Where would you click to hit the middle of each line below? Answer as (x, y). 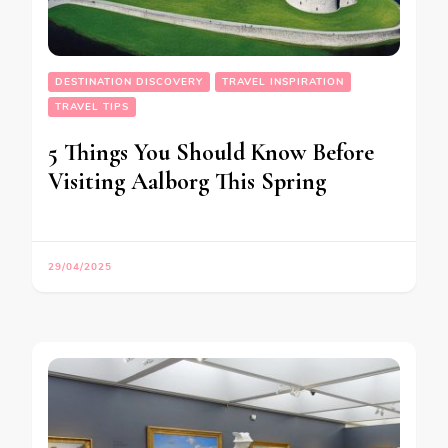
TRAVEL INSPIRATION (283, 81)
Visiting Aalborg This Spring (187, 181)
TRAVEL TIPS (92, 106)
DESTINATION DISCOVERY (129, 81)
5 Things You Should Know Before (211, 152)
